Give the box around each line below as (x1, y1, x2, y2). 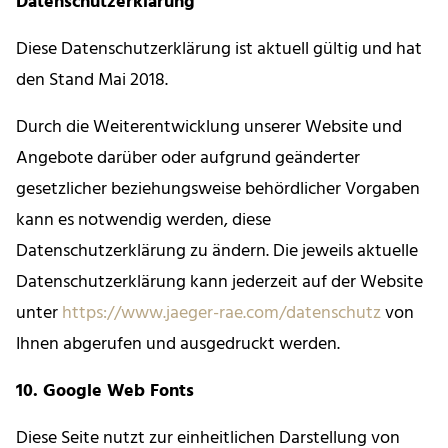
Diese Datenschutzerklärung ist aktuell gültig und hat (16, 35, 422, 65)
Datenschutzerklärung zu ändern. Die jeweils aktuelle (16, 237, 418, 267)
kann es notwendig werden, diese (16, 206, 271, 236)
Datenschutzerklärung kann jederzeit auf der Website (16, 268, 423, 298)
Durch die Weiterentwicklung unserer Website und (16, 113, 402, 143)
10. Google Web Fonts (16, 377, 194, 407)
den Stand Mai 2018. (16, 66, 168, 96)
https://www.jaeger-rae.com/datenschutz (62, 299, 381, 329)
